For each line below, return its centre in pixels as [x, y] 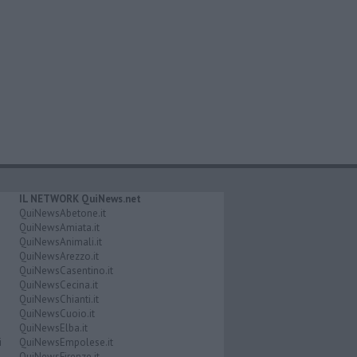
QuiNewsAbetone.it [62, 214]
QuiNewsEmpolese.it [66, 343]
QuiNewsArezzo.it [59, 257]
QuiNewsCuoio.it [57, 314]
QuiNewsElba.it [53, 328]
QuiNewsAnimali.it [60, 242]
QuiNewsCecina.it [58, 285]
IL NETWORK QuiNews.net [80, 199]
